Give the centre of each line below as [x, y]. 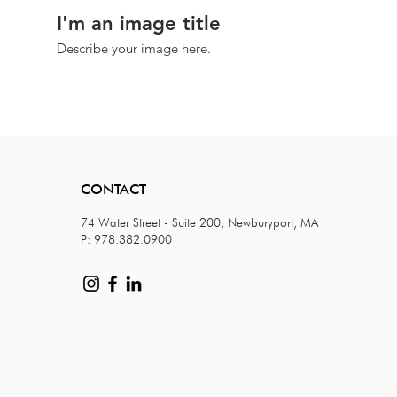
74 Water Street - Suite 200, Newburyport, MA [199, 222]
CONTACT [113, 189]
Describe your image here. [134, 48]
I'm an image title [139, 23]
